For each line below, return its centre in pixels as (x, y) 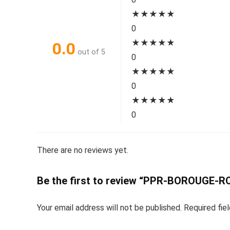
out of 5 (91, 52)
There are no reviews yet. (83, 150)
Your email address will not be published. (109, 208)
